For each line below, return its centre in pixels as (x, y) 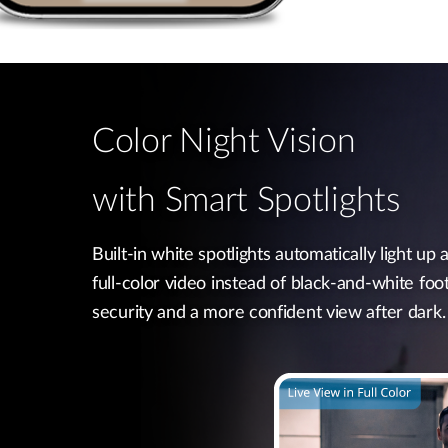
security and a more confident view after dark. (269, 313)
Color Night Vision (224, 142)
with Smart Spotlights (246, 201)
